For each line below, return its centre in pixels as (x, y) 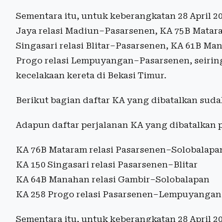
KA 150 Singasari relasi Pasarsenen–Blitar (107, 165)
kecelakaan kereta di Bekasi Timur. (91, 76)
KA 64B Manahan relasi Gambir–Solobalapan (113, 180)
